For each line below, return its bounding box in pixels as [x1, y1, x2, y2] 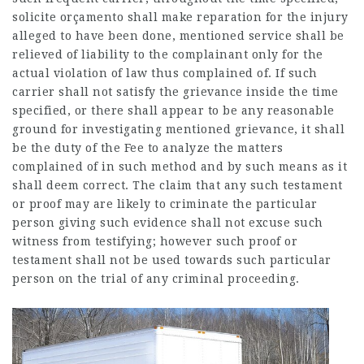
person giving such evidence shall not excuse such [12, 216, 323, 229]
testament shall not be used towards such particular [12, 253, 331, 266]
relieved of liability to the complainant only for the [12, 48, 323, 61]
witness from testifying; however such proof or [12, 235, 297, 248]
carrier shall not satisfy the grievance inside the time [12, 85, 339, 98]
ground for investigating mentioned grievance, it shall [12, 123, 344, 136]
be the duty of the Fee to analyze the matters [12, 141, 284, 154]
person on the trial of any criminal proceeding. [12, 272, 300, 285]
